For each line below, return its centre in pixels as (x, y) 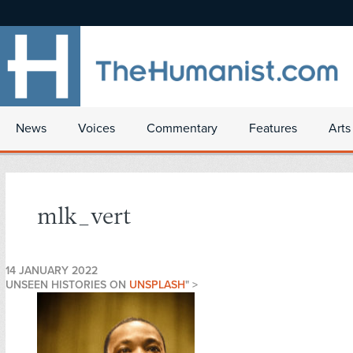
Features (273, 128)
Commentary (182, 128)
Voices (97, 128)
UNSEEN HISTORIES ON (67, 285)
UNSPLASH (157, 285)
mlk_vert (84, 218)
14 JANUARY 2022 (52, 271)
